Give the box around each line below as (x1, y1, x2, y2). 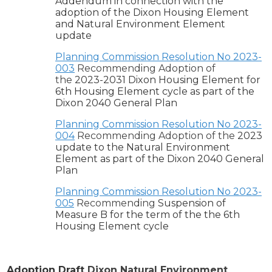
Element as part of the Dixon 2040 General (55, 153, 264, 165)
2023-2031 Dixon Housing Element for (75, 74, 260, 86)
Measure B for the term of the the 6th (55, 209, 240, 221)
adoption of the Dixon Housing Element (55, 7, 249, 19)
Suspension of (158, 197, 226, 209)
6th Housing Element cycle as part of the (55, 86, 254, 98)
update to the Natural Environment (55, 141, 230, 154)
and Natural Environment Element (55, 18, 225, 30)
